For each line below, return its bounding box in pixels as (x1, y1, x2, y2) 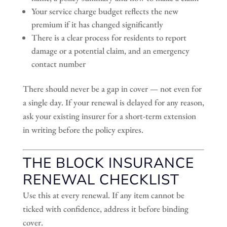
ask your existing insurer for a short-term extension (22, 110, 196, 122)
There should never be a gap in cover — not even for (22, 83, 202, 94)
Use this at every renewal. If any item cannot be (22, 189, 184, 201)
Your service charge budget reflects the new (31, 5, 178, 17)
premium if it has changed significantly (31, 18, 163, 30)
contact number (31, 58, 86, 69)
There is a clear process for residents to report (31, 31, 186, 43)
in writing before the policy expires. (22, 124, 143, 135)
